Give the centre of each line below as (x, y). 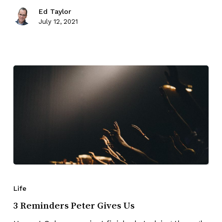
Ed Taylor (55, 11)
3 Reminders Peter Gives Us (74, 205)
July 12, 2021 (58, 21)
